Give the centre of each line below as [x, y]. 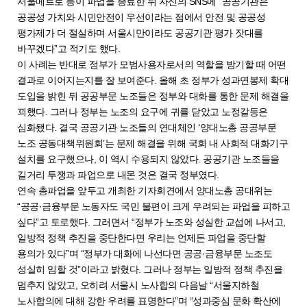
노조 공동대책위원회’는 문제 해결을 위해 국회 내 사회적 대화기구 [152, 143]
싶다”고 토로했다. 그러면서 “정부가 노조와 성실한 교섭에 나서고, [151, 222]
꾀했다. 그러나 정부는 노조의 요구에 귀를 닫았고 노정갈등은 [143, 111]
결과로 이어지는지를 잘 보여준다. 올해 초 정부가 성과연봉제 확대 [153, 80]
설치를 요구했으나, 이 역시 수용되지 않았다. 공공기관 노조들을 [148, 159]
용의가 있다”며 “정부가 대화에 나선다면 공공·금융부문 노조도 [145, 253]
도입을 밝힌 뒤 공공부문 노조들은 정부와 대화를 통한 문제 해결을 [153, 96]
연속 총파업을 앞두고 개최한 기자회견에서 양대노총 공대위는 [145, 190]
